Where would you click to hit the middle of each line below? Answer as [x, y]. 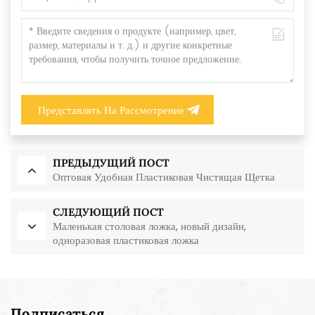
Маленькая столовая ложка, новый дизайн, [149, 226]
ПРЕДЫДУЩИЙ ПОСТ [111, 162]
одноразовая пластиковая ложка [126, 240]
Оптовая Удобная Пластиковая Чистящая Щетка [164, 176]
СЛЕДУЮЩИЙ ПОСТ [108, 212]
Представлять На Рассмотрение [111, 110]
